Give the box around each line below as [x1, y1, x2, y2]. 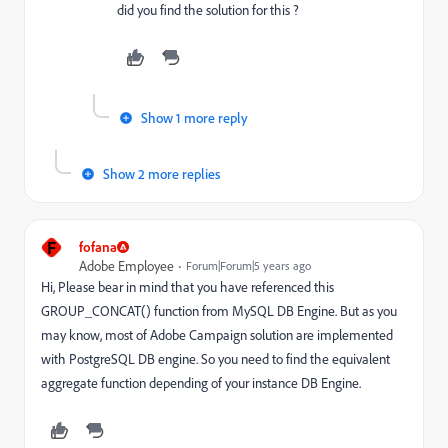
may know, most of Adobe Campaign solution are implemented [41, 326, 393, 343]
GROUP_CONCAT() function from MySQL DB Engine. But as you [41, 302, 397, 319]
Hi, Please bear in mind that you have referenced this [41, 278, 334, 295]
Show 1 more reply [141, 109, 248, 126]
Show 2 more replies [103, 165, 220, 182]
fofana [79, 238, 117, 255]
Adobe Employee [79, 257, 174, 274]
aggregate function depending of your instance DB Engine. [41, 374, 361, 391]
